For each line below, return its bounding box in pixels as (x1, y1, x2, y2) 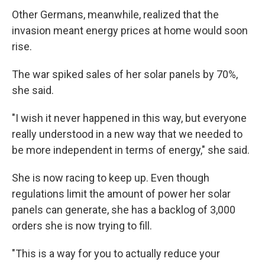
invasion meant (12, 24, 83, 37)
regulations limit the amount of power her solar (12, 188, 231, 200)
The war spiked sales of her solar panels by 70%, (12, 68, 238, 80)
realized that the (143, 8, 219, 21)
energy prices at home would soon (86, 24, 248, 37)
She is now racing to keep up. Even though (12, 172, 209, 184)
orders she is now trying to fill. (12, 219, 152, 232)
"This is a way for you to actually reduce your (12, 247, 220, 260)
